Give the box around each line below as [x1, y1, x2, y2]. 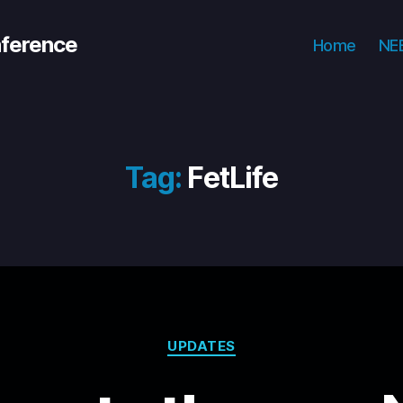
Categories [201, 328, 281, 347]
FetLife [187, 160, 279, 195]
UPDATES [167, 337, 236, 354]
